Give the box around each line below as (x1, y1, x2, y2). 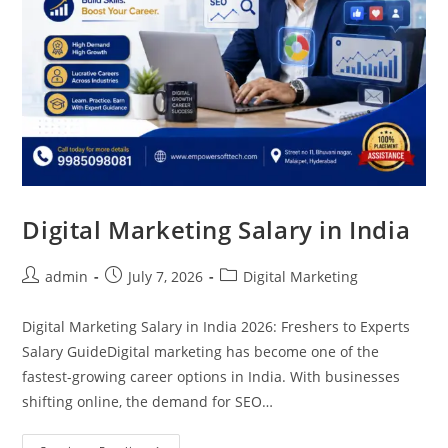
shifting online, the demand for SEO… (22, 392, 274, 412)
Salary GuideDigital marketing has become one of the (22, 342, 380, 362)
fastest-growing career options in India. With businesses (22, 367, 401, 387)
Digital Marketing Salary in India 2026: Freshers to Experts (22, 317, 411, 337)
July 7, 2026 (128, 267, 204, 287)
